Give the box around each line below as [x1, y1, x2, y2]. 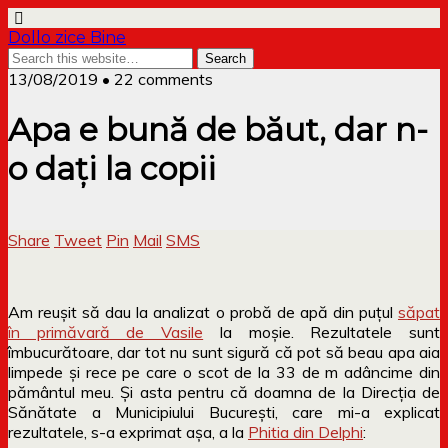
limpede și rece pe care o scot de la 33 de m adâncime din [8, 361, 440, 382]
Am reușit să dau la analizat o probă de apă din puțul [8, 301, 398, 322]
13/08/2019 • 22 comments [8, 69, 213, 89]
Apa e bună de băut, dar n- [8, 110, 428, 150]
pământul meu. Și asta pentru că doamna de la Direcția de [8, 381, 440, 402]
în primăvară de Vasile [8, 321, 204, 342]
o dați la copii [8, 149, 216, 189]
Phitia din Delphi [248, 421, 363, 442]
